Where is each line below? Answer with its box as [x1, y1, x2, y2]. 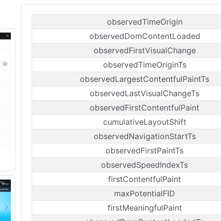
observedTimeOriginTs [103, 60, 186, 70]
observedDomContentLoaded [89, 31, 200, 41]
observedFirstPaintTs [106, 146, 184, 155]
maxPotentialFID [114, 188, 175, 198]
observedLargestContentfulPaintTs [80, 74, 209, 84]
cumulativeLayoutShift [103, 117, 186, 127]
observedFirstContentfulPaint [90, 103, 199, 112]
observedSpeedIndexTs [101, 160, 188, 170]
